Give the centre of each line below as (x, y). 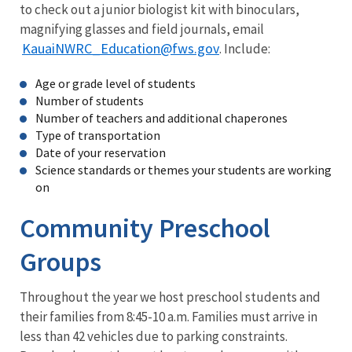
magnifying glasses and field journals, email (142, 29)
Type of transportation (98, 135)
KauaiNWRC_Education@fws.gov (121, 48)
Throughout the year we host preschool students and (170, 297)
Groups (63, 261)
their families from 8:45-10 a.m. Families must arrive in (169, 316)
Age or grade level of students (115, 83)
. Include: (246, 48)
